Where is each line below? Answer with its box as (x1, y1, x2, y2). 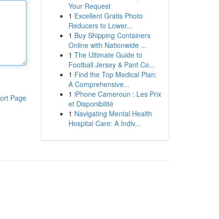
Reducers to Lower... (68, 21, 132, 30)
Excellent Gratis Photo (74, 11, 143, 21)
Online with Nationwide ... (68, 40, 147, 50)
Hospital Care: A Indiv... (68, 118, 141, 128)
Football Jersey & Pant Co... (68, 60, 155, 69)
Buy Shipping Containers (74, 30, 151, 40)
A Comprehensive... (68, 79, 130, 89)
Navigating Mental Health (74, 109, 152, 118)
